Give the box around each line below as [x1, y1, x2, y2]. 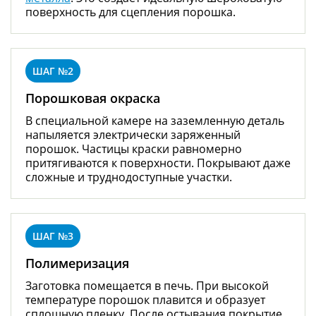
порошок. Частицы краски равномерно [25, 140, 242, 157]
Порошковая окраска [25, 89, 160, 107]
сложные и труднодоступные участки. [25, 169, 232, 185]
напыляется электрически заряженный [25, 126, 241, 142]
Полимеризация [25, 254, 129, 272]
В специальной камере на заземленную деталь [25, 112, 284, 128]
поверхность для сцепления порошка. [25, 4, 236, 20]
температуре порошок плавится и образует [25, 291, 265, 308]
